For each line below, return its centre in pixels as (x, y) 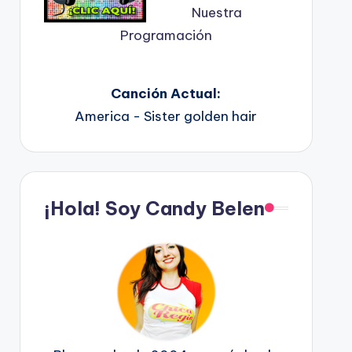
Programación (166, 35)
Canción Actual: (166, 93)
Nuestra (217, 12)
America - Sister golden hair (166, 116)
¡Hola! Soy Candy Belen (154, 208)
